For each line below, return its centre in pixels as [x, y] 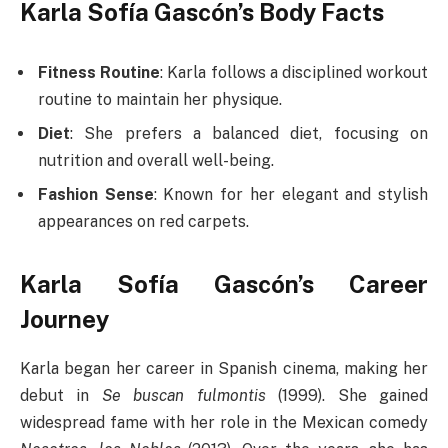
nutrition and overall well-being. [156, 161]
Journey [64, 319]
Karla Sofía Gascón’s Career [224, 284]
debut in [61, 396]
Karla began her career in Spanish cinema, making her [224, 369]
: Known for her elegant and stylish [291, 195]
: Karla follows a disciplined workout [294, 73]
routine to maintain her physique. [160, 100]
